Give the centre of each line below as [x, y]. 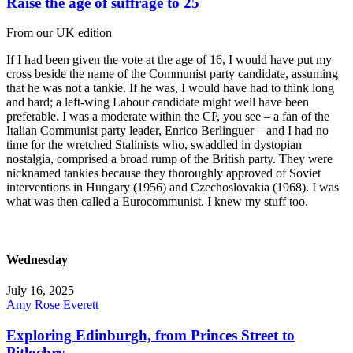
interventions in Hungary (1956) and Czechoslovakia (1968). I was [173, 188]
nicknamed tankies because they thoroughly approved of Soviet [163, 173]
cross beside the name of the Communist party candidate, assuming [172, 74]
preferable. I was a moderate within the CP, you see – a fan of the [168, 117]
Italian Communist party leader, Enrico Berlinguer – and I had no [167, 131]
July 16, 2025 [40, 290]
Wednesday [37, 259]
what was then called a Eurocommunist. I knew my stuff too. [157, 202]
